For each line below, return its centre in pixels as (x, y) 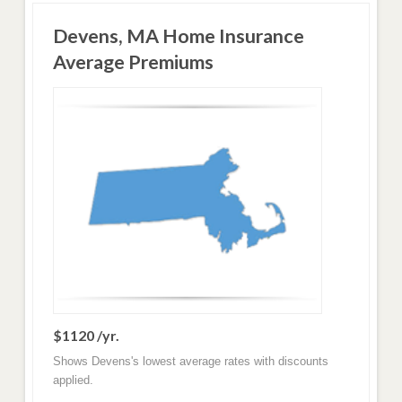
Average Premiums (133, 61)
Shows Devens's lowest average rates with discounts (190, 361)
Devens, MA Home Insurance (178, 35)
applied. (73, 380)
